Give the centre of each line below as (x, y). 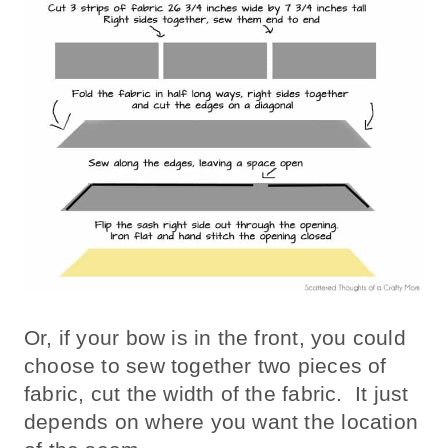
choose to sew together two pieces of (205, 366)
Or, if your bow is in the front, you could (215, 338)
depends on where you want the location (221, 422)
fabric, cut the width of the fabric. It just (216, 394)
